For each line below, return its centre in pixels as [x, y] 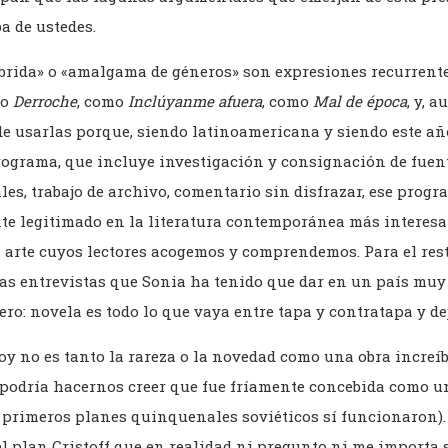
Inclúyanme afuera [195, 101]
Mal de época [360, 101]
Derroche [45, 101]
